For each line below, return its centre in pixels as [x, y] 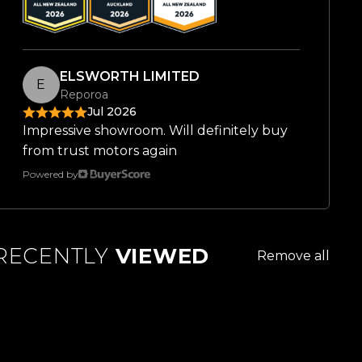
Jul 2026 [112, 112]
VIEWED [159, 257]
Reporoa [84, 94]
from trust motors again [99, 151]
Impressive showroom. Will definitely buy [155, 131]
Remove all [293, 256]
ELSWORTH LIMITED [129, 76]
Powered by [50, 175]
